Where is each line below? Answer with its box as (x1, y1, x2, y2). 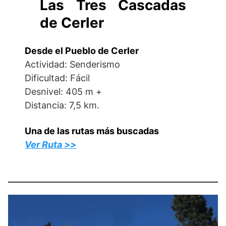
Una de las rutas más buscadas (25, 126, 159, 136)
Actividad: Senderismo (25, 59, 121, 70)
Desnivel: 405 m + (25, 86, 102, 97)
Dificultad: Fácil (25, 73, 90, 83)
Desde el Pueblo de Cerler (25, 45, 139, 56)
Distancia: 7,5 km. (25, 100, 100, 110)
